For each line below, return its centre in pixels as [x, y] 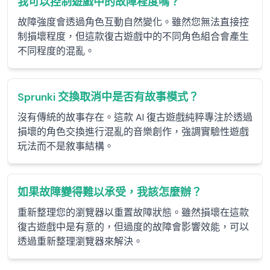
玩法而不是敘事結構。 [66, 146]
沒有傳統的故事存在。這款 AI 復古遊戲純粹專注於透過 [135, 117]
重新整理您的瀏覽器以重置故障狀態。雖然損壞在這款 [133, 212]
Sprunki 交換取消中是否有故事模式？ [108, 97]
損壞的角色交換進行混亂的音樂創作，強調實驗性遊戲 [133, 132]
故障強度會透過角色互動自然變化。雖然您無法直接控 [133, 22]
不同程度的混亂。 [56, 51]
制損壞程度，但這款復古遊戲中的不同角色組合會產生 [133, 36]
